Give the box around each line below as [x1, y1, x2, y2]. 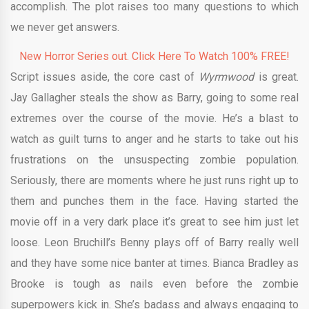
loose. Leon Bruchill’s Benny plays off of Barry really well [10, 236, 299, 249]
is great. [258, 70, 299, 83]
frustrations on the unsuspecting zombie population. [10, 153, 299, 166]
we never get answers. [10, 21, 119, 34]
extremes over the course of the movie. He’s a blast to [10, 112, 299, 125]
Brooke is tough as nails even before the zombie [10, 277, 299, 290]
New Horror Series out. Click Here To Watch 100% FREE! [19, 50, 290, 63]
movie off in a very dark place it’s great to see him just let [10, 215, 299, 228]
